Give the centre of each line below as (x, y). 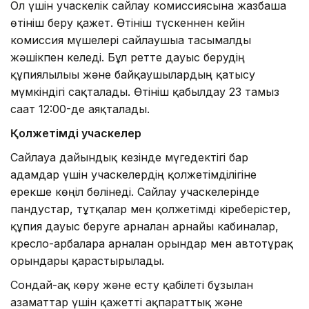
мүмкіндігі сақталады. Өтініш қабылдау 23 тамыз (145, 91)
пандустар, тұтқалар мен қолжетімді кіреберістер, (151, 209)
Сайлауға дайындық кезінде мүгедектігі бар (129, 157)
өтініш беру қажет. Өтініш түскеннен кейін (128, 22)
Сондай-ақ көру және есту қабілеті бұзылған (132, 285)
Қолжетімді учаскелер (76, 133)
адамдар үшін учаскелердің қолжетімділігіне (133, 174)
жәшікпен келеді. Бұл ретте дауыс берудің (128, 57)
